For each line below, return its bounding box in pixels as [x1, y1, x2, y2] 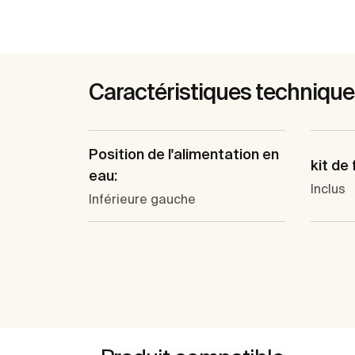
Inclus [311, 181, 345, 196]
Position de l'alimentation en [89, 146, 279, 163]
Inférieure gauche [89, 192, 196, 207]
